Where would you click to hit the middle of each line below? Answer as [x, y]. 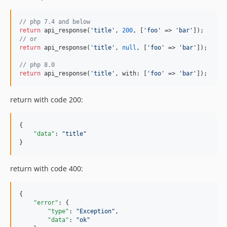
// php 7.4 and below [55, 22]
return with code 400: [47, 169]
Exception [96, 212]
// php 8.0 [37, 65]
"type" [58, 212]
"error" [46, 203]
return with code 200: [47, 100]
